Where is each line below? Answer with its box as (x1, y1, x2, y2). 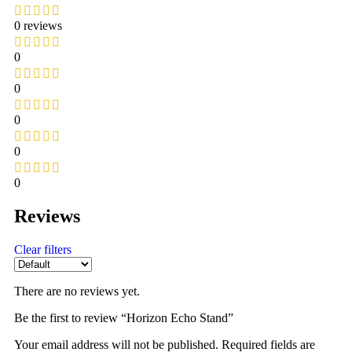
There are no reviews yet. (14, 284, 140, 298)
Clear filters (14, 242, 71, 256)
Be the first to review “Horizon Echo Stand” (14, 310, 233, 324)
